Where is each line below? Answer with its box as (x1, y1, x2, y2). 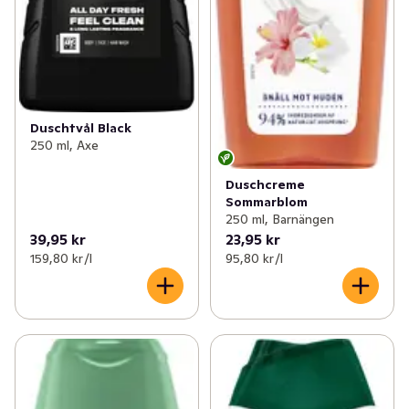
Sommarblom (225, 193, 308, 210)
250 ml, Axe (30, 137, 99, 154)
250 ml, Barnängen (225, 210, 334, 227)
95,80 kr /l (225, 249, 283, 267)
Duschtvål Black (30, 120, 131, 137)
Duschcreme (225, 175, 305, 193)
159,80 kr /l (30, 249, 92, 267)
